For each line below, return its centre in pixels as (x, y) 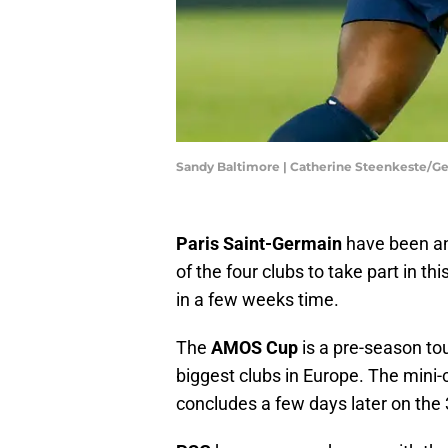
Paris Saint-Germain (261, 244)
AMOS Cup (252, 348)
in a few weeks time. (257, 300)
